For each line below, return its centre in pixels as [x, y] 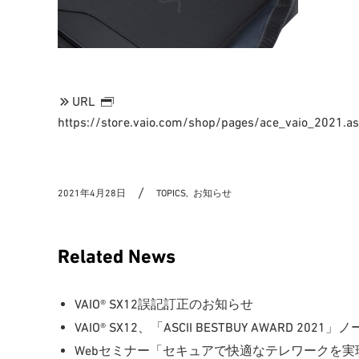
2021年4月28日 [92, 194]
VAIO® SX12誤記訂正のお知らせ [163, 303]
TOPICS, [173, 194]
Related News [117, 257]
